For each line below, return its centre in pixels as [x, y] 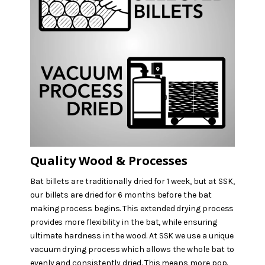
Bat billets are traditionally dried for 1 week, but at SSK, [132, 181]
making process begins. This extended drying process [132, 208]
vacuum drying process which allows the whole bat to [132, 249]
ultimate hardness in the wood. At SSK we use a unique [132, 235]
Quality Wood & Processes [109, 160]
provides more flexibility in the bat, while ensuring [124, 222]
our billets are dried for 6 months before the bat [121, 195]
